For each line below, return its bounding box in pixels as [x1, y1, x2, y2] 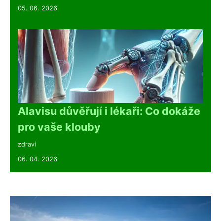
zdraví [18, 140, 36, 148]
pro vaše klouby [18, 120, 101, 133]
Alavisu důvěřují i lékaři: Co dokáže [18, 104, 200, 117]
